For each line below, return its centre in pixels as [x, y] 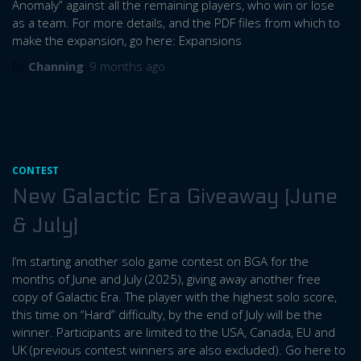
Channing [56, 66]
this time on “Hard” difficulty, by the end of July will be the [167, 314]
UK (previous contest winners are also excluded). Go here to [179, 350]
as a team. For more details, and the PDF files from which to [176, 23]
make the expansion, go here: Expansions [127, 40]
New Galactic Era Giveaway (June [175, 196]
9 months [116, 66]
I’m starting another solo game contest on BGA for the [160, 261]
